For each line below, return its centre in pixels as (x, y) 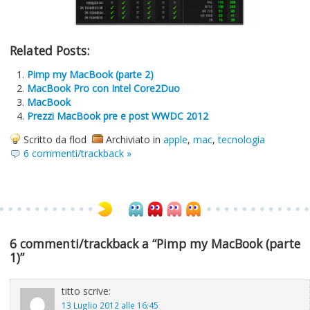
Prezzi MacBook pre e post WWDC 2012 (118, 116)
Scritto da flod (55, 139)
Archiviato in (135, 139)
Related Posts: (49, 51)
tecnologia (241, 139)
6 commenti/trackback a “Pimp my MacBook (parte (155, 244)
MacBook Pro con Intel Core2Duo (103, 88)
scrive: (95, 291)
